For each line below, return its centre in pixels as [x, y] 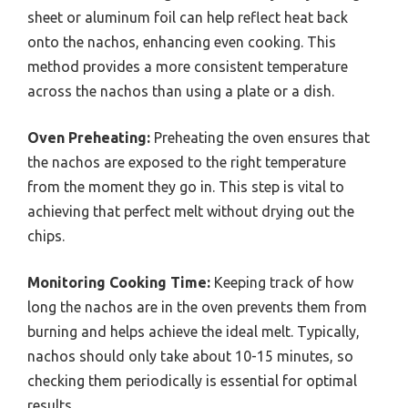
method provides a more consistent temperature [188, 67]
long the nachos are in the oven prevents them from [197, 307]
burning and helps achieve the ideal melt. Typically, [194, 332]
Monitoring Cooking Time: [119, 283]
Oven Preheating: [89, 138]
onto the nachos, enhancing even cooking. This [182, 42]
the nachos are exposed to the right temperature [187, 163]
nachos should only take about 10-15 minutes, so [190, 357]
